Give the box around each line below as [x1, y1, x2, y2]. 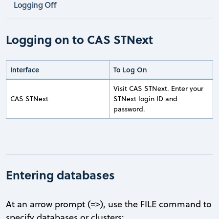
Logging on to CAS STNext [6, 30, 153, 48]
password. [113, 104, 145, 114]
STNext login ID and [113, 93, 177, 104]
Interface [10, 64, 39, 75]
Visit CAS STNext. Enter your [113, 83, 203, 93]
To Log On [113, 64, 147, 75]
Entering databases [6, 166, 115, 183]
